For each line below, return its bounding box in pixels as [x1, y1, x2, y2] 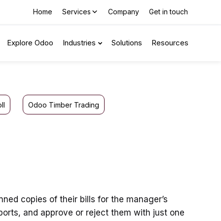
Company [108, 7, 139, 16]
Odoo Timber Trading [28, 101, 99, 109]
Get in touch [149, 7, 188, 16]
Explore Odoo [7, 38, 53, 47]
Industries [63, 38, 96, 47]
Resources [151, 38, 188, 47]
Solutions [111, 38, 142, 47]
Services [62, 7, 91, 16]
